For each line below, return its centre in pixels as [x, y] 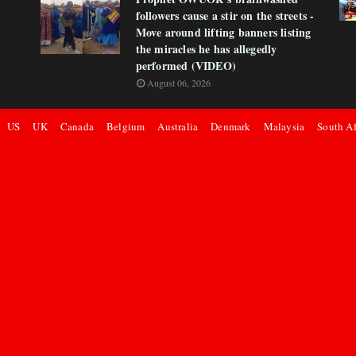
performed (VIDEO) [186, 66]
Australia [178, 126]
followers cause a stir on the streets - [225, 15]
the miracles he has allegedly [206, 49]
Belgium [126, 126]
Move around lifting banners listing [223, 32]
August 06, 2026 [178, 83]
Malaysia [284, 126]
